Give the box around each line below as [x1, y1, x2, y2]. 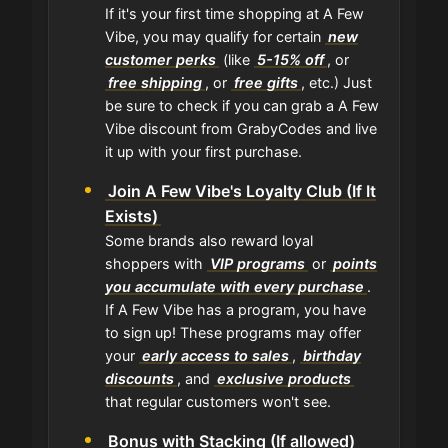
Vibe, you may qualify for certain [105, 27, 325, 45]
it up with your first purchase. [105, 142, 302, 160]
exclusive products [216, 369, 351, 387]
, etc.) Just [300, 73, 372, 91]
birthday [302, 346, 361, 364]
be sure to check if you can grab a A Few [105, 96, 379, 114]
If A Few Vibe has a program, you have [105, 300, 366, 318]
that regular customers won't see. [105, 392, 331, 410]
